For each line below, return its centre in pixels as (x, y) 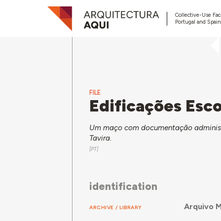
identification (124, 186)
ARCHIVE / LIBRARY (116, 207)
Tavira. (102, 138)
